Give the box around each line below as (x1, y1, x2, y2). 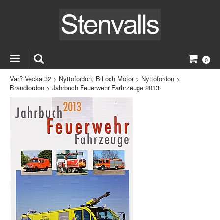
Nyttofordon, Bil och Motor (59, 73, 134, 83)
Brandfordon (10, 82, 44, 92)
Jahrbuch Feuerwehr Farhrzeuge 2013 (52, 82, 159, 92)
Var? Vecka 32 (10, 73, 51, 83)
